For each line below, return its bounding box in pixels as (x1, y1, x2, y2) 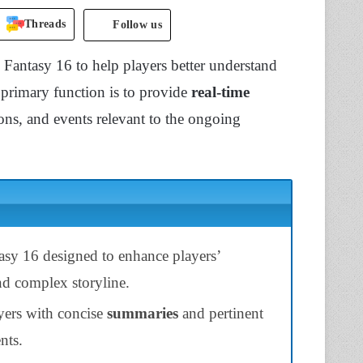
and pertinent (178, 304, 263, 322)
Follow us (113, 18, 162, 31)
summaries (107, 304, 178, 322)
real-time (191, 83, 250, 100)
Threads (24, 18, 66, 30)
